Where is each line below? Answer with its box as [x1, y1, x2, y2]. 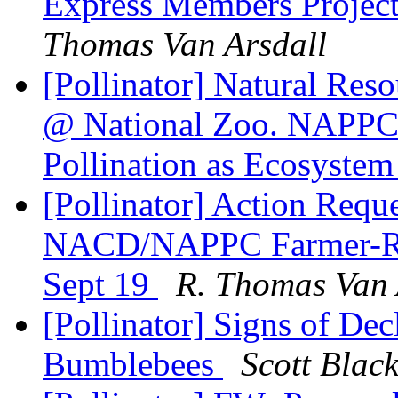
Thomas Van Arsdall [43, 25, 327, 64]
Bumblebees [43, 345, 223, 384]
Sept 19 [43, 265, 158, 304]
